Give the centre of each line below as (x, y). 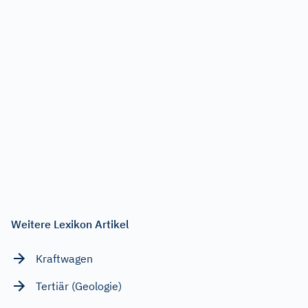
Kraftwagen (64, 258)
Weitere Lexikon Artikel (70, 224)
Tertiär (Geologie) (79, 286)
